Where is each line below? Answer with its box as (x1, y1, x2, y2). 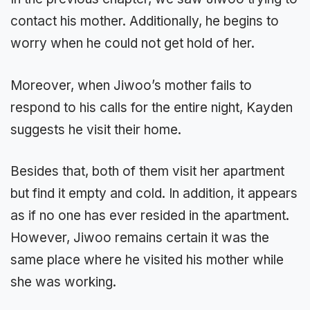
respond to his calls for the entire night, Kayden (10, 99, 293, 116)
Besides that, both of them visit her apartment (10, 163, 284, 180)
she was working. (10, 274, 116, 291)
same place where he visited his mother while (10, 252, 284, 268)
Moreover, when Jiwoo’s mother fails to (10, 77, 252, 93)
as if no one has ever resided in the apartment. (10, 208, 289, 224)
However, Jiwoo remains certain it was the (10, 230, 269, 246)
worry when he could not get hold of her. (10, 35, 255, 52)
